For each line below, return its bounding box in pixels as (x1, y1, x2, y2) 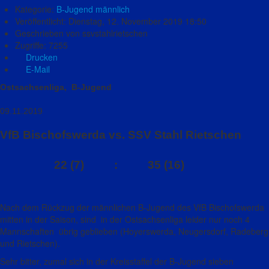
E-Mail (23, 63, 50, 75)
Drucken (23, 51, 58, 63)
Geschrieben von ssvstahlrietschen (15, 27, 148, 39)
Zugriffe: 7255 (15, 39, 68, 51)
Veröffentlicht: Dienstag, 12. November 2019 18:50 (15, 15, 207, 27)
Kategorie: (15, 3, 56, 15)
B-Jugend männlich (56, 3, 130, 15)
